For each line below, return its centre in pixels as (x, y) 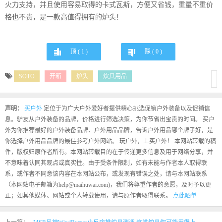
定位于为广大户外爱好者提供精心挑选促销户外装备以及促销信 (127, 108)
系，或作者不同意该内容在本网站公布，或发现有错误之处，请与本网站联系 (106, 174)
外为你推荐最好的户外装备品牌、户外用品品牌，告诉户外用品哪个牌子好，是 (109, 130)
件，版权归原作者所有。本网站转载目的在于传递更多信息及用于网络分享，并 (109, 152)
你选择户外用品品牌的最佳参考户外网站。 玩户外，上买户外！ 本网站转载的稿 (111, 141)
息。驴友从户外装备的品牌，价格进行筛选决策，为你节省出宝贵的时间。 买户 (110, 119)
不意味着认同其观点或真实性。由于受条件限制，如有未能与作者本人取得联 (106, 163)
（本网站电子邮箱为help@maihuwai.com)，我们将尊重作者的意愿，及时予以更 (108, 185)
